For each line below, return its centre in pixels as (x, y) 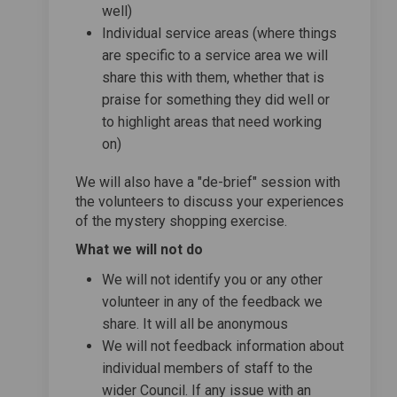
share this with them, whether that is (213, 77)
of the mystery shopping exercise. (181, 221)
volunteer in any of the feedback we (212, 301)
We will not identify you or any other (212, 279)
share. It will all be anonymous (195, 323)
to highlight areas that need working (212, 121)
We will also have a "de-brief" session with (208, 182)
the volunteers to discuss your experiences (210, 201)
